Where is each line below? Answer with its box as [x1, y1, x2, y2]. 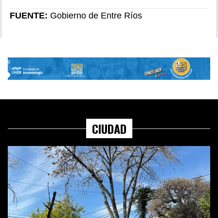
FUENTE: [10, 10, 50, 20]
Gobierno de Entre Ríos [50, 10, 142, 20]
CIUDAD [91, 120, 127, 138]
